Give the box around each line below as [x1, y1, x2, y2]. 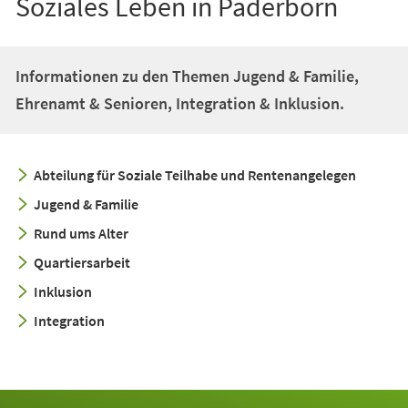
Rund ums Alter [33, 223, 128, 242]
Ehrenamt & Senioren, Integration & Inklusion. [15, 92, 344, 114]
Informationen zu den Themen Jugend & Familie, [15, 65, 359, 87]
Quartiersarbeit [33, 252, 130, 271]
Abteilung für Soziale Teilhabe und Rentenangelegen [33, 165, 356, 184]
